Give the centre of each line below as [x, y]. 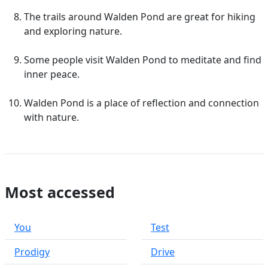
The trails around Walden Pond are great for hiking [140, 17]
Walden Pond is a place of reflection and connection [141, 103]
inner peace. [52, 74]
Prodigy [32, 252]
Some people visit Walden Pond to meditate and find [143, 60]
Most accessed [60, 192]
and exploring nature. [73, 31]
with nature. [51, 117]
